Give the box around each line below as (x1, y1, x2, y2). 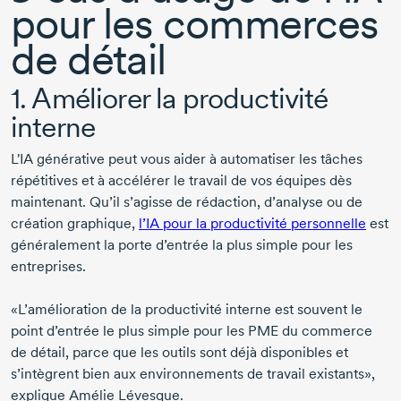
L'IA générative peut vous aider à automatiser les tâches (11, 150, 363, 168)
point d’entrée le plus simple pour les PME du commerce (11, 322, 372, 340)
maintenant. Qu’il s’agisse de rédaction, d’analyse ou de (11, 193, 363, 211)
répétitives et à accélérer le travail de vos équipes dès (11, 172, 352, 190)
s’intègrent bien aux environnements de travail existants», (11, 365, 375, 383)
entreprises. (11, 258, 90, 276)
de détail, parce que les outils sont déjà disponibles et (11, 344, 348, 362)
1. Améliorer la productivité (11, 81, 328, 116)
